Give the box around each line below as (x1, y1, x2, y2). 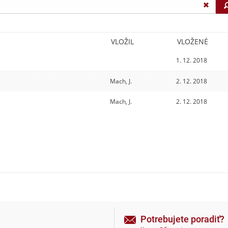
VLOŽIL (111, 36, 134, 46)
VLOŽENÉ (177, 36, 208, 46)
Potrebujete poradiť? (140, 213, 224, 224)
